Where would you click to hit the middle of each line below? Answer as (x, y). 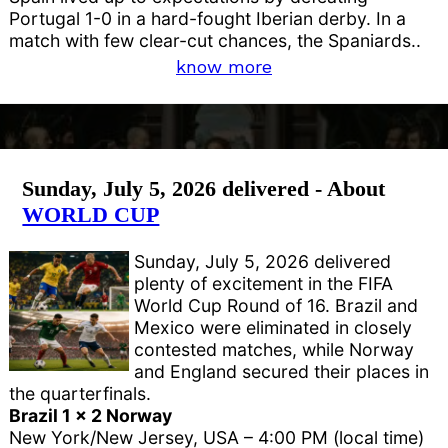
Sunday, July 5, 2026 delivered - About (204, 188)
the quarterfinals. (80, 394)
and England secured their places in (282, 372)
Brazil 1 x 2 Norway (91, 416)
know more (224, 66)
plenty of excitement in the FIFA (264, 284)
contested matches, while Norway (274, 350)
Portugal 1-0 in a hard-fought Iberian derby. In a (208, 18)
